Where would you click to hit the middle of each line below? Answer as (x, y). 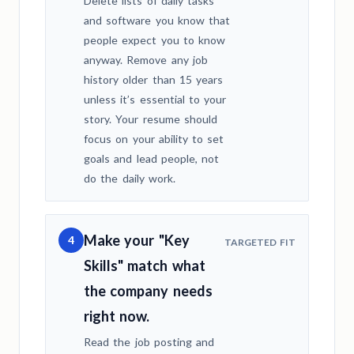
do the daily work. (130, 178)
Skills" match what (145, 265)
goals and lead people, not (151, 158)
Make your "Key (137, 240)
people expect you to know (154, 40)
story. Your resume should (151, 119)
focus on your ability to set (154, 138)
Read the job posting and (149, 341)
